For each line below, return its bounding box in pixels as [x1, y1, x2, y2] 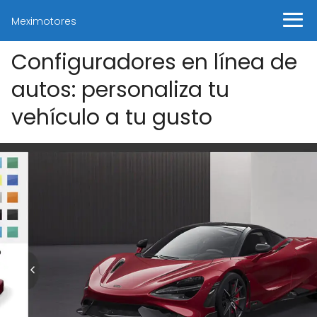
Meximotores [11, 14, 76, 28]
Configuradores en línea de [11, 47, 297, 77]
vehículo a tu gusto [11, 103, 212, 132]
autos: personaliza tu [11, 75, 229, 105]
